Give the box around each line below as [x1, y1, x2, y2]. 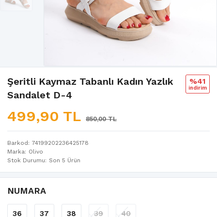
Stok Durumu [7, 156, 45, 164]
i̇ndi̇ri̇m [188, 84, 207, 91]
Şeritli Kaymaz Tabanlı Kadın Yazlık [7, 75, 173, 87]
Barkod [7, 139, 28, 146]
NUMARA [7, 185, 46, 196]
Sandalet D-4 [7, 89, 72, 101]
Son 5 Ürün [49, 156, 80, 164]
